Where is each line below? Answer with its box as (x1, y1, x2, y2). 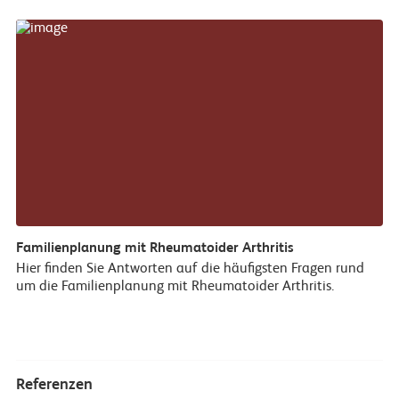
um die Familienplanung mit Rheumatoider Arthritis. (15, 280, 334, 295)
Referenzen (15, 377, 93, 394)
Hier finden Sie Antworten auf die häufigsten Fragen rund (15, 262, 364, 277)
